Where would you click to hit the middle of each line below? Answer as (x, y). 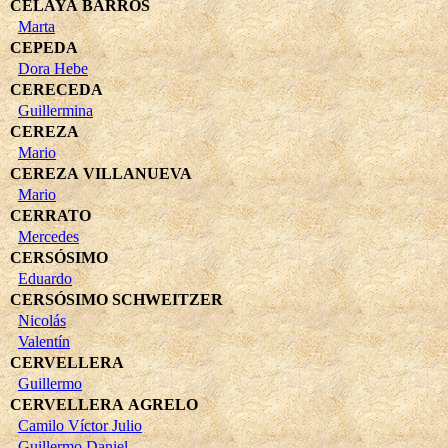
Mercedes (48, 236)
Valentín (44, 341)
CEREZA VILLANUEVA (101, 173)
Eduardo (45, 278)
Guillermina (55, 110)
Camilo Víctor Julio (80, 425)
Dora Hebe (53, 68)
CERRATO (50, 215)
